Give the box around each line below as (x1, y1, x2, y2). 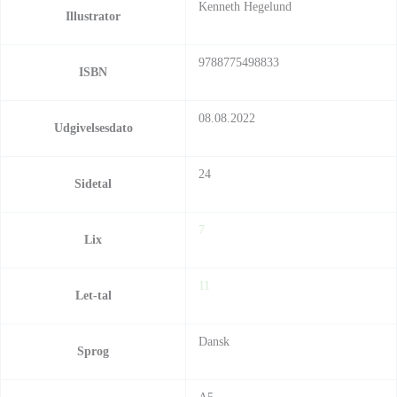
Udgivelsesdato (53, 121, 133, 136)
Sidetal (74, 177, 112, 191)
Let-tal (74, 289, 112, 303)
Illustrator (66, 10, 121, 24)
